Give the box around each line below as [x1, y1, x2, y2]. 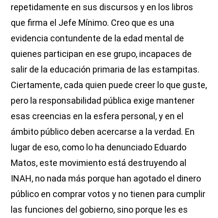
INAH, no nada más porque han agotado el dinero [11, 173, 201, 184]
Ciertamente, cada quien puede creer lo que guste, [11, 80, 207, 91]
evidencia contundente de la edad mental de [11, 33, 184, 44]
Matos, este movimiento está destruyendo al [11, 158, 187, 168]
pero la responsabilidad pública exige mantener [11, 95, 195, 106]
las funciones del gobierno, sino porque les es [11, 204, 188, 215]
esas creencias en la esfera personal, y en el [11, 111, 184, 122]
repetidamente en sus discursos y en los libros [11, 2, 194, 13]
